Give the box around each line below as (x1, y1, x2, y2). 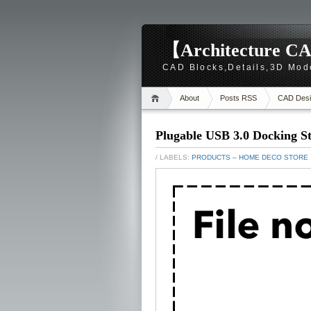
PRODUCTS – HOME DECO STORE (192, 153, 308, 161)
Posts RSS (220, 94, 257, 102)
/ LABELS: (155, 153, 192, 161)
